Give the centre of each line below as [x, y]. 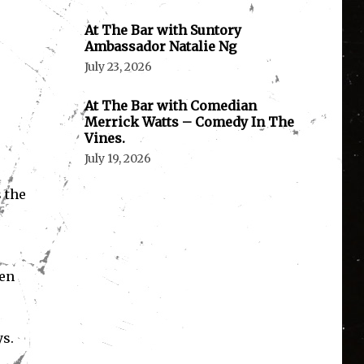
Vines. [104, 139]
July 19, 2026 [117, 159]
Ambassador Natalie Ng [160, 47]
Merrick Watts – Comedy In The [189, 122]
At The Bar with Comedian [170, 106]
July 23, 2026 [118, 67]
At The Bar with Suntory [162, 30]
